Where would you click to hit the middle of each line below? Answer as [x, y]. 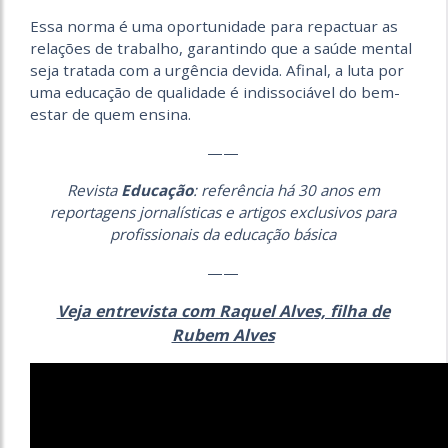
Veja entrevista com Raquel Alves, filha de [223, 311]
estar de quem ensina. [110, 114]
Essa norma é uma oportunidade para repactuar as [214, 26]
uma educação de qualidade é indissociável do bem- [215, 92]
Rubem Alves [223, 335]
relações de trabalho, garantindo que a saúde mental [221, 48]
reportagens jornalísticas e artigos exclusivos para [223, 212]
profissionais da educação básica [223, 234]
